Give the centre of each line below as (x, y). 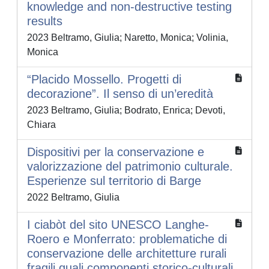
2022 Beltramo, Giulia (73, 198)
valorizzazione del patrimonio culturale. (130, 167)
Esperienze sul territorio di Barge (114, 181)
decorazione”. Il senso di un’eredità (120, 94)
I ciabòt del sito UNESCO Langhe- (118, 225)
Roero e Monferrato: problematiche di (127, 239)
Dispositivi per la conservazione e (116, 152)
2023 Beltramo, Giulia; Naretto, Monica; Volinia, (128, 38)
